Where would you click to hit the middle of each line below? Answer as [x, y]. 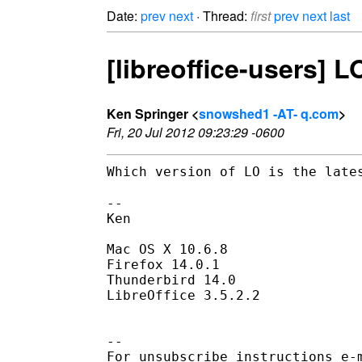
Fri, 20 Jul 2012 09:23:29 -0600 [196, 132]
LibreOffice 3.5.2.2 [183, 295]
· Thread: [222, 16]
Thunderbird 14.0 [171, 280]
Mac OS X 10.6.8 [167, 249]
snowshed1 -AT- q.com [269, 113]
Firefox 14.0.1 [163, 264]
